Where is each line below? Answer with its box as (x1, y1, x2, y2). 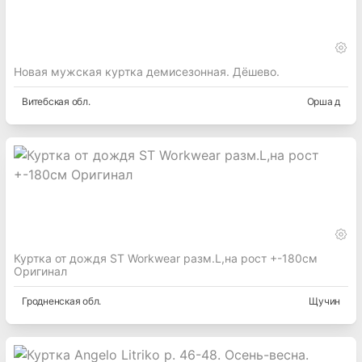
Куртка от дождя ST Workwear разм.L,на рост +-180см (14, 251, 318, 266)
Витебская (22, 95, 69, 108)
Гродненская (22, 295, 81, 308)
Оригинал (14, 264, 67, 279)
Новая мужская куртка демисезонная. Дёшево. (14, 65, 280, 79)
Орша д (306, 95, 340, 108)
